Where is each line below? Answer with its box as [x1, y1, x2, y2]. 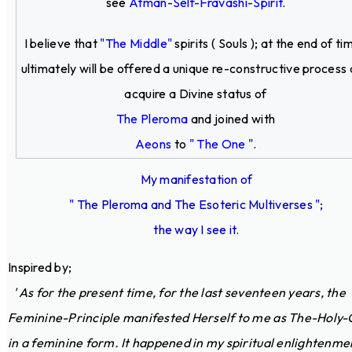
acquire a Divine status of [124, 85, 267, 101]
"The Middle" [100, 35, 173, 51]
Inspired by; [8, 258, 72, 275]
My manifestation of [140, 170, 253, 187]
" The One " [189, 135, 254, 152]
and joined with [188, 110, 276, 126]
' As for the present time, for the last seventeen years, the [13, 284, 346, 300]
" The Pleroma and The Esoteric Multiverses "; [69, 196, 324, 212]
